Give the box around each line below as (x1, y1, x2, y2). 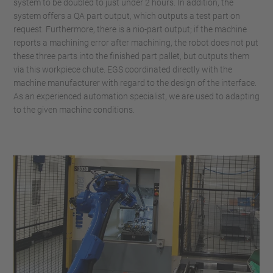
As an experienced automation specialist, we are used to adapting (13, 91, 260, 102)
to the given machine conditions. (13, 105, 135, 115)
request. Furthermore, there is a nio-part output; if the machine (13, 24, 247, 35)
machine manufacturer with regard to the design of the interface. (13, 78, 257, 88)
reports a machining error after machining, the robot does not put (13, 38, 258, 48)
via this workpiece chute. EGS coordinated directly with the (13, 65, 232, 75)
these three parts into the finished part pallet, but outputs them (13, 51, 249, 62)
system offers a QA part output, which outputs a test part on (13, 11, 240, 21)
